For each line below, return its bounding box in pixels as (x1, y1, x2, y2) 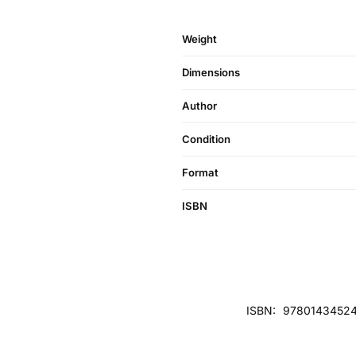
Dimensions (182, 66, 240, 79)
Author (182, 99, 217, 113)
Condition (182, 133, 230, 146)
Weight (182, 33, 217, 46)
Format (182, 166, 219, 180)
